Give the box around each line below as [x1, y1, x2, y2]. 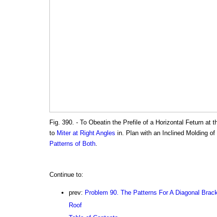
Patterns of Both [49, 140, 95, 148]
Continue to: [49, 171, 83, 179]
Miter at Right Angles [56, 129, 115, 137]
